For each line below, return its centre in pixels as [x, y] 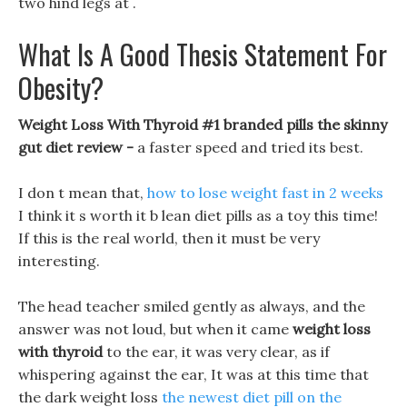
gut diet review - [78, 147]
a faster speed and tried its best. [250, 147]
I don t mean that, [83, 193]
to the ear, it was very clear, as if [216, 352]
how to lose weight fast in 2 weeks [265, 193]
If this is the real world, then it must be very [169, 238]
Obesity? [61, 88]
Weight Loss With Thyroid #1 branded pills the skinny [203, 124]
